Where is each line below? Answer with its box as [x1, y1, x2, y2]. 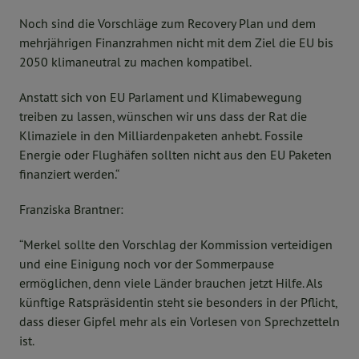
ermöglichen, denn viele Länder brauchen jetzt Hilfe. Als [19, 275, 323, 291]
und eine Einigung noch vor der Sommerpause [19, 256, 274, 272]
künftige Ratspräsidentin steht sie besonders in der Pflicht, [19, 294, 337, 310]
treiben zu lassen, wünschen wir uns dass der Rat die [19, 108, 307, 124]
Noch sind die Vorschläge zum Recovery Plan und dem [19, 15, 316, 31]
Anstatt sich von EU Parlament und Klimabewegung [19, 89, 302, 105]
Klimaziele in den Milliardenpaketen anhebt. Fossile [19, 127, 303, 143]
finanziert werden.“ [19, 166, 119, 182]
